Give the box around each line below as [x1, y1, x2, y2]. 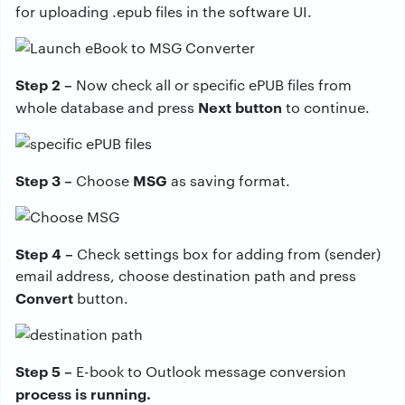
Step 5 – [15, 360, 76, 381]
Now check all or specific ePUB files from [76, 74, 352, 94]
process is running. [15, 382, 151, 403]
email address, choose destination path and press [15, 265, 356, 285]
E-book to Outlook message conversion [76, 361, 346, 381]
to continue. [282, 97, 370, 117]
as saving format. [167, 170, 290, 190]
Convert [15, 287, 73, 307]
